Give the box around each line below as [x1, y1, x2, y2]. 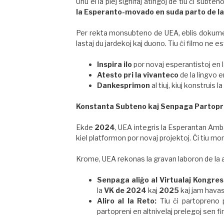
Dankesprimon [97, 81, 150, 90]
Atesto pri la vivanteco [97, 70, 178, 79]
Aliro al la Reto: [97, 196, 157, 205]
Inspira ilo [97, 60, 132, 69]
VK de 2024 [104, 186, 146, 195]
